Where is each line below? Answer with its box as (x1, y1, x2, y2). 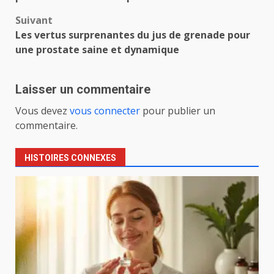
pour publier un (140, 103, 215, 117)
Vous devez (15, 103, 70, 117)
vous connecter (70, 103, 140, 117)
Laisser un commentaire (15, 81, 150, 97)
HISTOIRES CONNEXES (24, 152, 116, 163)
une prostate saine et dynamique (15, 42, 179, 56)
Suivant (15, 13, 53, 27)
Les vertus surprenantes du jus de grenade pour (15, 28, 250, 42)
